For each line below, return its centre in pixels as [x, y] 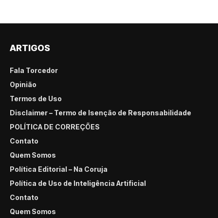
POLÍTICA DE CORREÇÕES [55, 127]
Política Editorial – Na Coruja [59, 169]
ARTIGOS [30, 48]
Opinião [23, 84]
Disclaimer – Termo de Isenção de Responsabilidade [100, 112]
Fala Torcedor [34, 70]
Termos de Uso [36, 98]
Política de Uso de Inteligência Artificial [78, 183]
